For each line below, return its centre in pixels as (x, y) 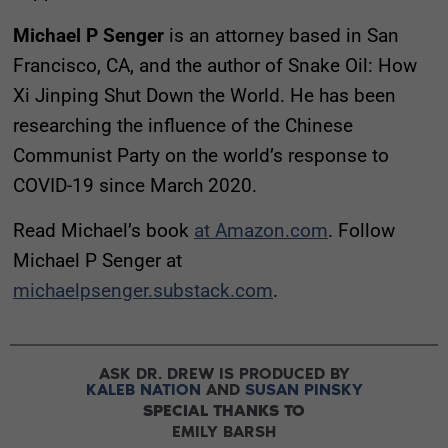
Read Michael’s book (103, 230)
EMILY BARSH (224, 431)
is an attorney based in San (281, 35)
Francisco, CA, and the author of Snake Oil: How (215, 65)
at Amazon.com (261, 230)
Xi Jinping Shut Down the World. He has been (204, 95)
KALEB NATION (143, 389)
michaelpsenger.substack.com (143, 290)
